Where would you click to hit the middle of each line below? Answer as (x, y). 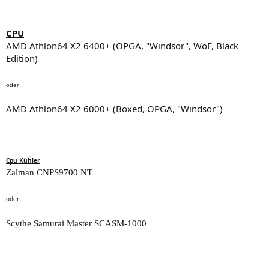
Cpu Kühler (23, 160)
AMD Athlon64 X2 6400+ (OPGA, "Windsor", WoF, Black (122, 45)
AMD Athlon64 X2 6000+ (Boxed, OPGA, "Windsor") (114, 108)
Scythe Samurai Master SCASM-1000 (76, 223)
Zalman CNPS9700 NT (49, 172)
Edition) (22, 58)
